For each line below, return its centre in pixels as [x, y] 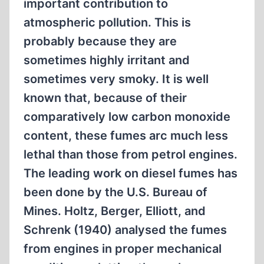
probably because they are [100, 41]
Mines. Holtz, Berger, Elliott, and [115, 211]
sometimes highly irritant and [107, 60]
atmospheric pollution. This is [107, 22]
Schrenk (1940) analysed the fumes [125, 230]
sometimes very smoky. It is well [116, 79]
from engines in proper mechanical [123, 249]
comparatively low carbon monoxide [127, 117]
